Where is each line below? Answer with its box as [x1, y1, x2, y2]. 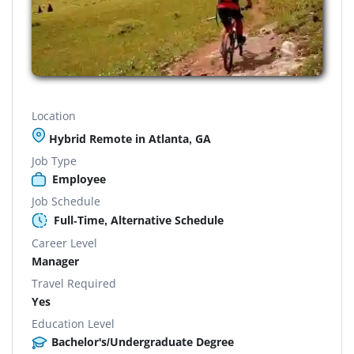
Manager [32, 253, 79, 269]
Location [32, 107, 76, 123]
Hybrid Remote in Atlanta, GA [46, 130, 211, 146]
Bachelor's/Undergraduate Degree [51, 333, 234, 349]
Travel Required [32, 275, 116, 291]
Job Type [32, 153, 77, 168]
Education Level [32, 315, 115, 331]
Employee [52, 171, 106, 186]
